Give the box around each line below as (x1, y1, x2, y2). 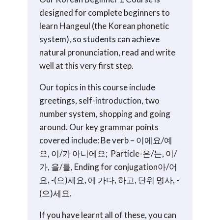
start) (27, 15, 49, 26)
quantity (27, 28, 58, 39)
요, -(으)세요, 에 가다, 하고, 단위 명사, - (39, 175, 179, 186)
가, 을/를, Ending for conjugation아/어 (39, 162, 177, 172)
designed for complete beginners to (39, 7, 170, 18)
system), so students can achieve (39, 34, 160, 45)
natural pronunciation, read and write (39, 47, 175, 58)
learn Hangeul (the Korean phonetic (39, 21, 169, 31)
